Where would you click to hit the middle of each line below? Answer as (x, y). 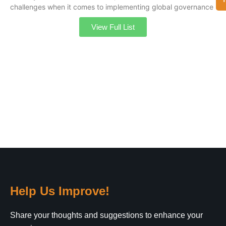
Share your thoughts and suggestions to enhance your (106, 215)
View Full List (113, 27)
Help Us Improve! (60, 191)
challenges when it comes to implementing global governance (112, 7)
